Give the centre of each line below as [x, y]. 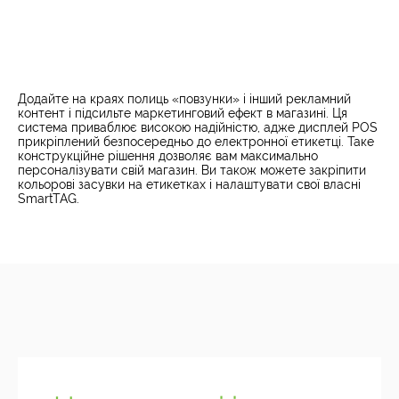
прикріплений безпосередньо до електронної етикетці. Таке [196, 142]
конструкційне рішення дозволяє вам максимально [168, 156]
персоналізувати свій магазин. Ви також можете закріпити [192, 171]
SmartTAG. [49, 199]
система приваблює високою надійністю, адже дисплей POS [198, 128]
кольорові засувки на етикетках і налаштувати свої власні [189, 185]
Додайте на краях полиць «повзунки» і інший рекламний [184, 99]
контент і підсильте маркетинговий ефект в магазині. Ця [183, 114]
